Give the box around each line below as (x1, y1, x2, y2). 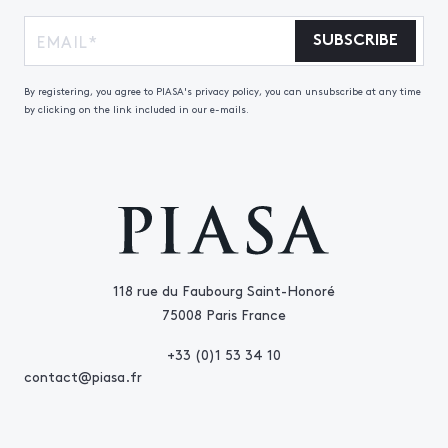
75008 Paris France (162, 303, 286, 324)
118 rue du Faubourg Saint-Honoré (113, 279, 335, 300)
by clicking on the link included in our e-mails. (24, 101, 249, 116)
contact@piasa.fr (24, 365, 142, 386)
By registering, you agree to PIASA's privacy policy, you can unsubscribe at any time (24, 83, 421, 98)
